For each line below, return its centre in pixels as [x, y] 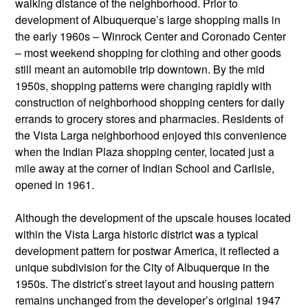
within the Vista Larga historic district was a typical [137, 234]
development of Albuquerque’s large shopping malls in [148, 19]
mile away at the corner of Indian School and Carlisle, [145, 168]
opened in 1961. [55, 184]
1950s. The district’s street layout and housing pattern [145, 283]
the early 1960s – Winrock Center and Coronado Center [151, 36]
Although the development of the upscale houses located [153, 217]
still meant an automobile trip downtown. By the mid [140, 69]
